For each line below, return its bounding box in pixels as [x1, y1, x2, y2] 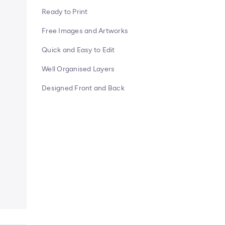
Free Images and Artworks [42, 27, 129, 35]
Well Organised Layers [42, 65, 115, 73]
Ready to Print [42, 8, 88, 16]
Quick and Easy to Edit [42, 46, 115, 54]
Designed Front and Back [42, 84, 125, 92]
